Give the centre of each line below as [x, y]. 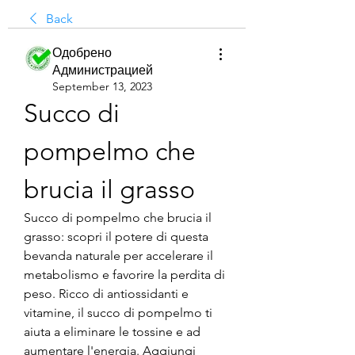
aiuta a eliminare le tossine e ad [112, 332]
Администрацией [103, 70]
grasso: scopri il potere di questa [116, 237]
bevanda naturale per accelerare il [118, 256]
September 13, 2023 [102, 86]
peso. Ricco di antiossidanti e [106, 294]
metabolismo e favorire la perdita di [124, 275]
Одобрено [82, 53]
